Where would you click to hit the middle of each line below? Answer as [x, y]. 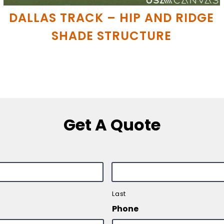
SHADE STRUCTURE [112, 35]
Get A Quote [112, 125]
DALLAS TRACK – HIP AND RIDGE [112, 17]
